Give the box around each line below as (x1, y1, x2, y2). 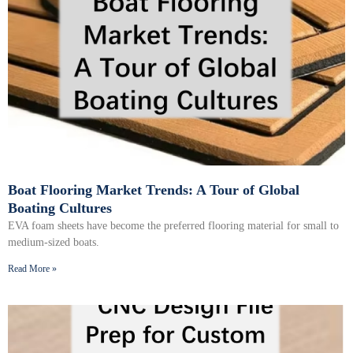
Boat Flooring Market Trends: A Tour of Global (8, 182, 299, 199)
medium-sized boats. (8, 236, 99, 249)
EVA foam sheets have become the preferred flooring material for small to (8, 220, 339, 232)
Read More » (8, 263, 57, 275)
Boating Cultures (8, 200, 112, 217)
